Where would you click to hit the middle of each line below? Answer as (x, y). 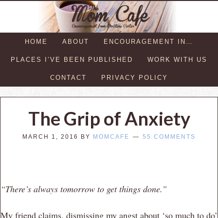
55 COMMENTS (169, 136)
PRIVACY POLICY (135, 77)
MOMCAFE (111, 136)
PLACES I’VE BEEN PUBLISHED (72, 59)
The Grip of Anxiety (109, 118)
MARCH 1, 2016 (50, 136)
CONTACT (68, 77)
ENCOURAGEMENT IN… (148, 41)
